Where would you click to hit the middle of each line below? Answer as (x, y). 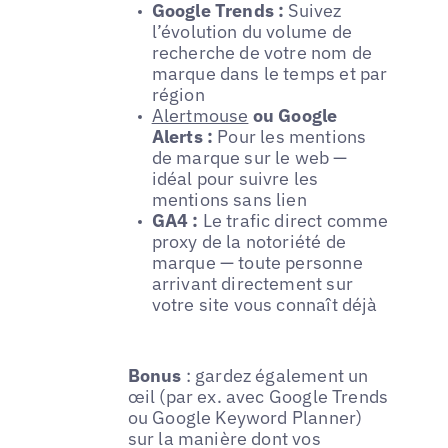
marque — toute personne (257, 262)
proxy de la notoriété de (248, 241)
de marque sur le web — (249, 157)
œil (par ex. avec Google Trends (258, 396)
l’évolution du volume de (251, 31)
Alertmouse (200, 115)
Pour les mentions (290, 136)
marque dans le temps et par (269, 73)
